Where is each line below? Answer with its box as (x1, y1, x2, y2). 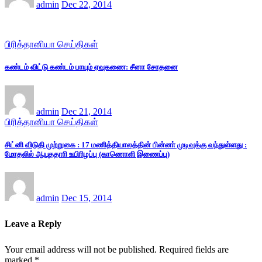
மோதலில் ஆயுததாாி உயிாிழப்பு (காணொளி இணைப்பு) (5, 149, 170, 158)
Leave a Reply (5, 218, 61, 229)
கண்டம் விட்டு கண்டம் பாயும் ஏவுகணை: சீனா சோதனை (5, 63, 178, 72)
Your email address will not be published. (5, 244, 157, 254)
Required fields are (159, 244, 229, 254)
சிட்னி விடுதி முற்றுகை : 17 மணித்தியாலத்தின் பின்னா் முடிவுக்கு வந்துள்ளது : (5, 140, 247, 149)
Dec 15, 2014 (61, 193, 112, 203)
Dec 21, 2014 (61, 106, 112, 116)
